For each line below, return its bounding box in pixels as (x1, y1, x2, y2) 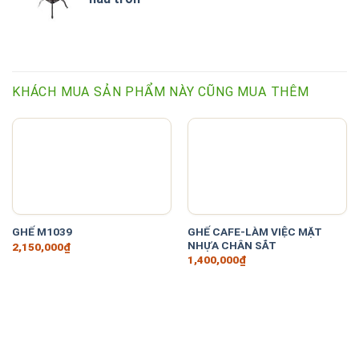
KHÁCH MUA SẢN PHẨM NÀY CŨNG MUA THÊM (12, 83, 309, 99)
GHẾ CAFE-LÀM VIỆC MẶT (187, 224, 322, 238)
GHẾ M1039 (11, 225, 72, 239)
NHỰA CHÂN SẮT (187, 238, 276, 252)
